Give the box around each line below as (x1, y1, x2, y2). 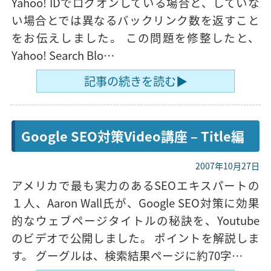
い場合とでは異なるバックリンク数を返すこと (11, 11, 260, 28)
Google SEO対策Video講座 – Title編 (21, 126, 244, 145)
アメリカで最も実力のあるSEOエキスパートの (11, 177, 260, 193)
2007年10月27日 (195, 160, 260, 172)
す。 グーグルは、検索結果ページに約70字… (11, 247, 243, 263)
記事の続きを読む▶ (83, 73, 188, 90)
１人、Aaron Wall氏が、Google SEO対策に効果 (11, 194, 260, 211)
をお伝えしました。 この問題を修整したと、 (11, 29, 260, 45)
